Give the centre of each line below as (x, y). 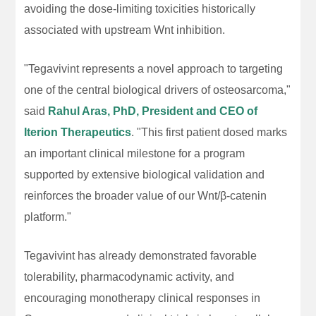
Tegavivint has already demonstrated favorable (141, 255)
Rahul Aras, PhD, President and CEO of (153, 111)
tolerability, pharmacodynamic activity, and (129, 276)
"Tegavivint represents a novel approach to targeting (154, 68)
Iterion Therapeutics (78, 132)
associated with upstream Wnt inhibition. (125, 30)
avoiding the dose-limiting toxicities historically (140, 8)
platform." (48, 217)
